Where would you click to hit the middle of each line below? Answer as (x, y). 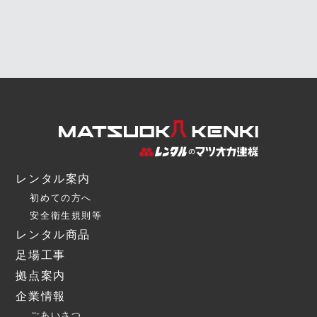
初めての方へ (61, 197)
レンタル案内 (53, 178)
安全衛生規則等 (66, 215)
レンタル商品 (53, 234)
